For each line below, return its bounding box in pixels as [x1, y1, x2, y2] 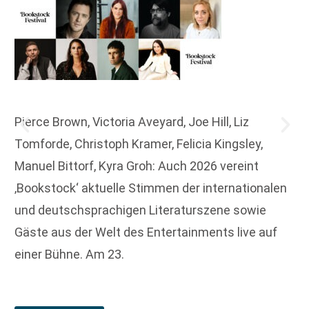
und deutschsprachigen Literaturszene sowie [14, 202, 266, 217]
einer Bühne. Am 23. [14, 246, 124, 261]
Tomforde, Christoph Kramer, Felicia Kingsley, [14, 136, 263, 151]
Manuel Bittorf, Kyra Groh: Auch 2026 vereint [14, 158, 259, 173]
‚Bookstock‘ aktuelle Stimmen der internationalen [14, 180, 287, 195]
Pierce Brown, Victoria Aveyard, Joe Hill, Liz [14, 114, 249, 129]
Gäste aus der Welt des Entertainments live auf [14, 224, 277, 239]
